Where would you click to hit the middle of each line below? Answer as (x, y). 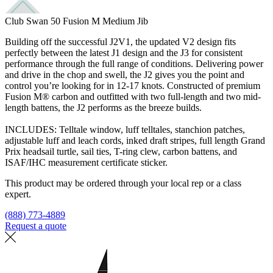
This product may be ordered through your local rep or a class (123, 183)
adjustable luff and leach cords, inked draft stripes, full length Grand (135, 140)
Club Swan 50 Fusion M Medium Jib (76, 21)
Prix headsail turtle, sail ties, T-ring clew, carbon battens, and (121, 151)
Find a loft (89, 225)
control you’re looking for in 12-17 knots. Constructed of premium (133, 85)
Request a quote (36, 225)
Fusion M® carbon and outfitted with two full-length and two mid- (133, 96)
